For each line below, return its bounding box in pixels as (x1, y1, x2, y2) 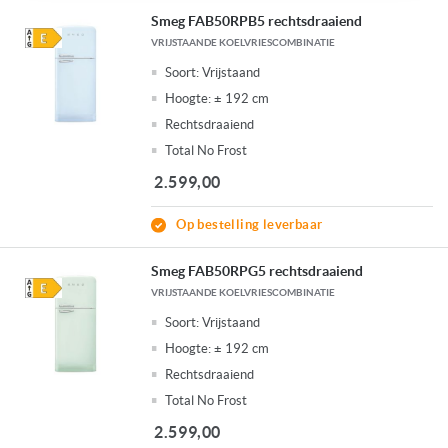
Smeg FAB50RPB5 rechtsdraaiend (151, 13, 363, 30)
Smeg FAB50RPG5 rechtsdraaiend (151, 263, 364, 280)
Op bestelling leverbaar (176, 217, 323, 233)
